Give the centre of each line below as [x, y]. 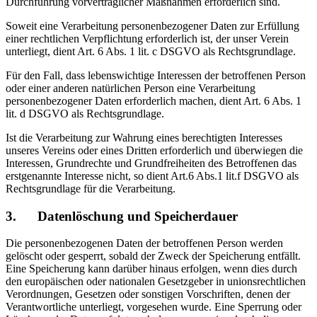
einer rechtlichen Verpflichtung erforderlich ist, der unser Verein [147, 39]
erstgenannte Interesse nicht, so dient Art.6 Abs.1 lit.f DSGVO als [152, 176]
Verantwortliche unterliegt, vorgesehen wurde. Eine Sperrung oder [154, 307]
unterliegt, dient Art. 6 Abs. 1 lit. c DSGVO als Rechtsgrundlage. [151, 52]
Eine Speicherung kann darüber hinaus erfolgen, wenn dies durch [151, 269]
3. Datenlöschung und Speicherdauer [122, 216]
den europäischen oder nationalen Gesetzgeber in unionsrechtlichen [156, 282]
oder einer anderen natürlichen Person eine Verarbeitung [131, 88]
